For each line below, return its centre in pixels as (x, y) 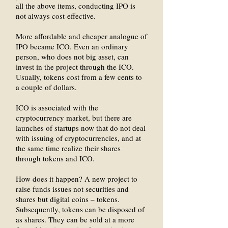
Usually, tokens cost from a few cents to (79, 77)
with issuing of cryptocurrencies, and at (78, 138)
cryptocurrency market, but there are (74, 118)
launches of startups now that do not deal (81, 128)
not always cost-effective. (56, 16)
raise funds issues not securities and (72, 189)
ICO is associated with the (57, 107)
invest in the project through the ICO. (75, 67)
